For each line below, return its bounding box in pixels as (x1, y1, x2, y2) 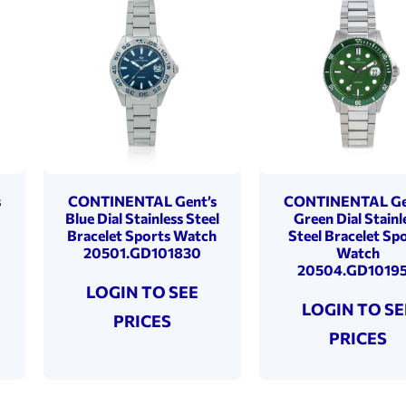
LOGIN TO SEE (85, 281, 198, 302)
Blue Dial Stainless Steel (64, 208, 219, 227)
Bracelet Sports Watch (67, 226, 217, 244)
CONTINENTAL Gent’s (67, 191, 217, 209)
